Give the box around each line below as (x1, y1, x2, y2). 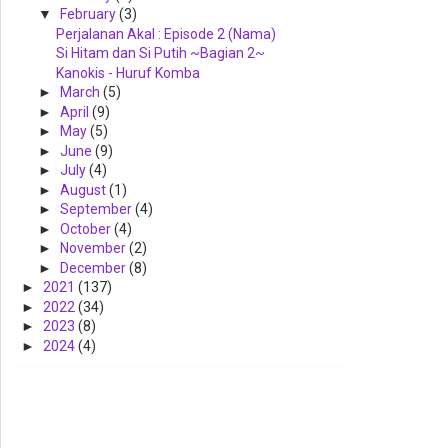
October (59, 220, 114, 237)
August (59, 181, 109, 198)
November (59, 240, 129, 257)
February (59, 6, 119, 23)
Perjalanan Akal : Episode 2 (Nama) (55, 25, 276, 42)
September (59, 201, 135, 218)
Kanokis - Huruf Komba (55, 64, 200, 81)
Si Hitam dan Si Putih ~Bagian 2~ (55, 45, 265, 62)
